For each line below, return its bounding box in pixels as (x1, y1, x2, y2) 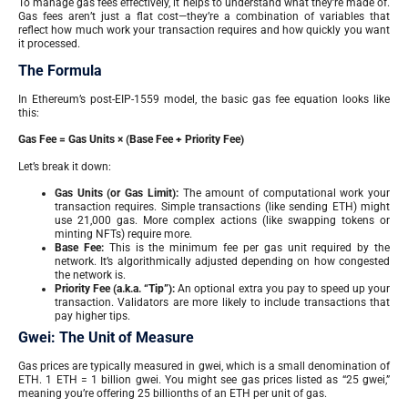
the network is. (55, 269, 126, 282)
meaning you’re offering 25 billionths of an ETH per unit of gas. (18, 387, 327, 401)
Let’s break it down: (18, 159, 111, 173)
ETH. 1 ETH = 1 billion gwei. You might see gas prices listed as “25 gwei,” (18, 373, 390, 387)
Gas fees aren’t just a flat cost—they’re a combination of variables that (18, 9, 390, 23)
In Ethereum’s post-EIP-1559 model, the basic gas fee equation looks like (18, 92, 390, 106)
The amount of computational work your (178, 187, 391, 200)
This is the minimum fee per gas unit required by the (103, 241, 391, 255)
